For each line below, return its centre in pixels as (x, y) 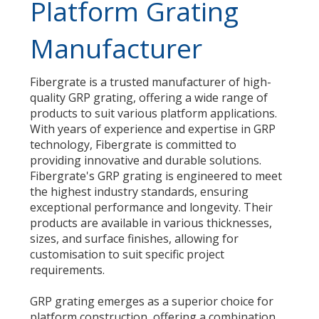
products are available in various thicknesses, (151, 223)
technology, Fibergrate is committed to (134, 144)
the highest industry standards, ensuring (140, 191)
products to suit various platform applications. (154, 113)
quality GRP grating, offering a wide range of (149, 97)
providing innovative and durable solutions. (146, 160)
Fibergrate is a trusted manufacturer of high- (151, 82)
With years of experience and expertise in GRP (153, 129)
